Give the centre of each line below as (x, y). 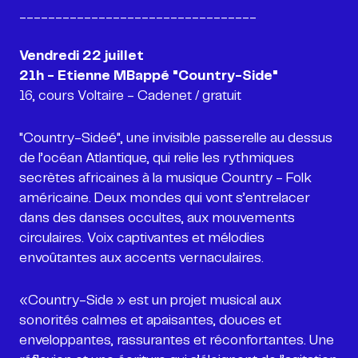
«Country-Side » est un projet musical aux (150, 300)
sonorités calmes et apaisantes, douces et (150, 320)
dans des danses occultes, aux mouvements (157, 218)
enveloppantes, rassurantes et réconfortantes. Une (177, 340)
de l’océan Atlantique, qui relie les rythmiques (157, 158)
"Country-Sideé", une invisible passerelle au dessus (176, 138)
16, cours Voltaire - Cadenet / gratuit (130, 95)
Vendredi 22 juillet (82, 56)
